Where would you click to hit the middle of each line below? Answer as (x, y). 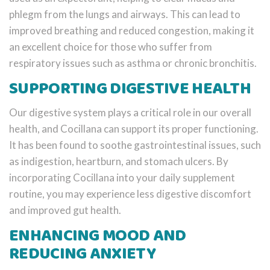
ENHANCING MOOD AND (98, 236)
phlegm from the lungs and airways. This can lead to (125, 14)
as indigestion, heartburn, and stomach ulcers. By (119, 161)
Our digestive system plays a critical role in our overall (130, 112)
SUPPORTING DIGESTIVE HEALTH (130, 89)
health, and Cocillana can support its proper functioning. (134, 128)
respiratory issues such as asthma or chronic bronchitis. (133, 63)
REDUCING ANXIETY (82, 254)
